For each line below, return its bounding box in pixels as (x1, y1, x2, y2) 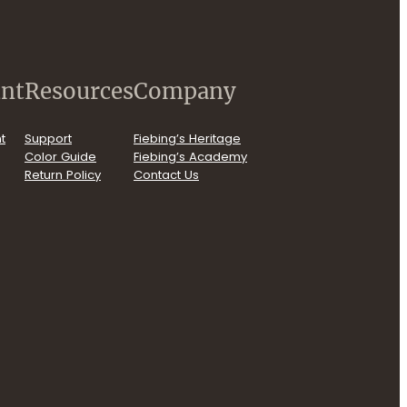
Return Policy (25, 165, 101, 184)
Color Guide (25, 147, 96, 165)
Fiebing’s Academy (134, 147, 247, 165)
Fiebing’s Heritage (134, 129, 241, 147)
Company (134, 76, 236, 105)
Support (25, 129, 72, 147)
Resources (25, 76, 134, 105)
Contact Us (134, 165, 199, 184)
